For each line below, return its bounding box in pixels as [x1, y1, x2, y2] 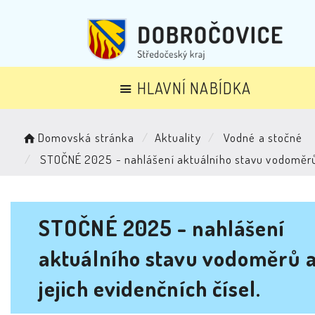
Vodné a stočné [220, 130, 303, 145]
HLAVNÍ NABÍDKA [136, 77, 252, 98]
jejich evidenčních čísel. [39, 274, 262, 302]
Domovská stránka [37, 130, 135, 145]
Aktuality [154, 130, 201, 145]
